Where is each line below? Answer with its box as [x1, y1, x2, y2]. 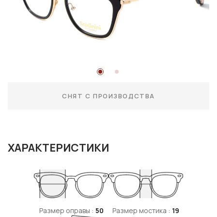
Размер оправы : [39, 206, 93, 216]
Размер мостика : [112, 206, 170, 216]
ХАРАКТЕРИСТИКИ [8, 140, 109, 155]
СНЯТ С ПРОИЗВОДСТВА [62, 92, 155, 101]
